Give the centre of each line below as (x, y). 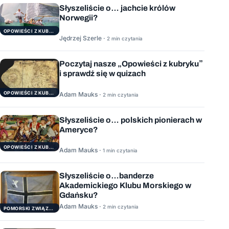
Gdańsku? (79, 195)
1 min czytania (120, 151)
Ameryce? (79, 129)
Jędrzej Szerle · (83, 38)
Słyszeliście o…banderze (107, 176)
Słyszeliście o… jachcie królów (117, 8)
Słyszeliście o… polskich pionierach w (131, 120)
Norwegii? (79, 18)
